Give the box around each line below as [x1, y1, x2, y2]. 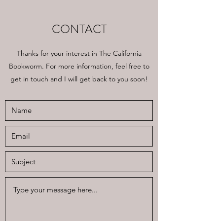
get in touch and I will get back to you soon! [10, 109, 147, 118]
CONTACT [51, 55, 107, 72]
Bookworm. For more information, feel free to [8, 96, 149, 105]
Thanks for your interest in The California [16, 83, 142, 92]
